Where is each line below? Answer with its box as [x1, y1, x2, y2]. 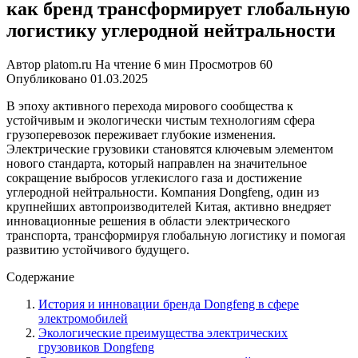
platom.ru [44, 57, 92, 71]
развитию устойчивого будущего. [6, 242, 189, 257]
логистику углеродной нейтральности [6, 19, 336, 41]
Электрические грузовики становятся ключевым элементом [6, 141, 333, 156]
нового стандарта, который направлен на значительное [6, 156, 307, 170]
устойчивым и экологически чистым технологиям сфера [6, 113, 315, 127]
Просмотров [189, 57, 257, 71]
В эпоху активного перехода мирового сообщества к [6, 98, 293, 113]
